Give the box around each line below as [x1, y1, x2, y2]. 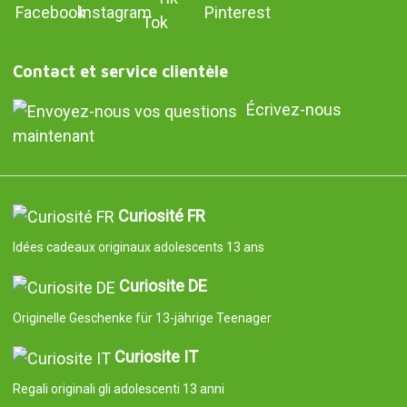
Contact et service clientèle [12, 61, 228, 81]
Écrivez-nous [245, 99, 342, 119]
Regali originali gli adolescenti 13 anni [12, 381, 224, 396]
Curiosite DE [118, 276, 207, 296]
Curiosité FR [117, 205, 205, 225]
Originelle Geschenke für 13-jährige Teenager [12, 311, 272, 326]
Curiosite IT [114, 347, 198, 367]
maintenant [12, 125, 94, 145]
